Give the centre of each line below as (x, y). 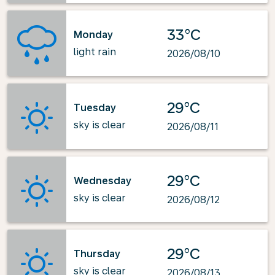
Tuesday (95, 107)
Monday (93, 34)
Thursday (97, 254)
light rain (95, 52)
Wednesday (103, 180)
